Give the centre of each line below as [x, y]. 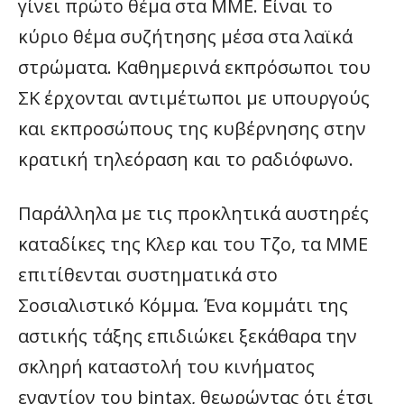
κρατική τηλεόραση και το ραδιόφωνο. [186, 159]
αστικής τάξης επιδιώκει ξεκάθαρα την [188, 336]
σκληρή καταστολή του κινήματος [166, 367]
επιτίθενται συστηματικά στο [148, 275]
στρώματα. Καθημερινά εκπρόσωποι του [194, 67]
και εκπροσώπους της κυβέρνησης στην [192, 129]
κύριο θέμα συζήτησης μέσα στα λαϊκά [185, 37]
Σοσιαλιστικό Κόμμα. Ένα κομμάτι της [183, 305]
